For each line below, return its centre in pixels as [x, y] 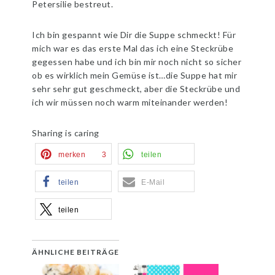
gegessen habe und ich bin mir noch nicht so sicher [137, 62]
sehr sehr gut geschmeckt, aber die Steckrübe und [136, 89]
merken [72, 155]
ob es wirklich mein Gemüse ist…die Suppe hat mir [135, 76]
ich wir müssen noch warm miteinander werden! [130, 103]
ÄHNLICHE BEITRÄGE [76, 252]
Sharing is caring [66, 133]
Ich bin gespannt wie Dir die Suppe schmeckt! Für [134, 35]
